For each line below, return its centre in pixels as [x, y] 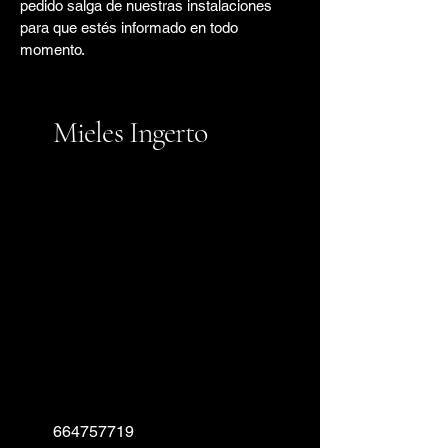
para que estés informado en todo [129, 27]
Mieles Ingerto [130, 132]
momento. [52, 49]
